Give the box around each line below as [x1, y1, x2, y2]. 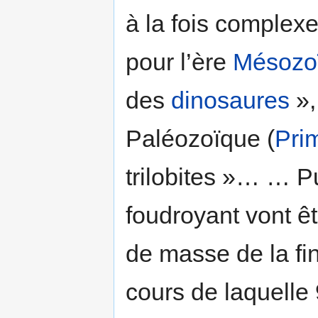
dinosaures [171, 87, 290, 114]
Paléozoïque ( [126, 125, 275, 153]
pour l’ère [126, 48, 233, 76]
